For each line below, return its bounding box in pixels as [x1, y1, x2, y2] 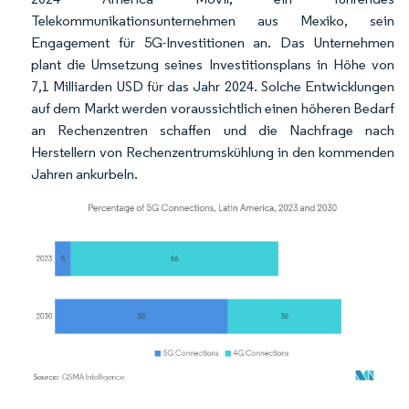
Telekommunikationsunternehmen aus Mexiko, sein [31, 12, 394, 29]
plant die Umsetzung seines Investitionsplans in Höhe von [31, 56, 394, 73]
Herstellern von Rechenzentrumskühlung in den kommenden [31, 143, 394, 161]
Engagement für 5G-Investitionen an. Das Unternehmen [31, 34, 394, 51]
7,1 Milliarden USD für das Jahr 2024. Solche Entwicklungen [31, 78, 394, 95]
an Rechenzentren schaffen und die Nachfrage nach [31, 121, 394, 139]
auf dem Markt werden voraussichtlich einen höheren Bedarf [31, 100, 394, 117]
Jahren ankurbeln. [31, 165, 138, 183]
